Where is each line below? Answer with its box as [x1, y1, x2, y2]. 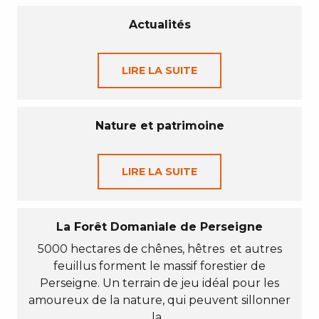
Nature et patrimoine [95, 119, 224, 132]
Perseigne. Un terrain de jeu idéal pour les [40, 276, 279, 290]
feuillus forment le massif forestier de [53, 259, 266, 273]
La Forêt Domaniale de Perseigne [56, 220, 263, 234]
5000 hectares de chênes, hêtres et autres [37, 242, 282, 256]
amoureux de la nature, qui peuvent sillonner [28, 293, 291, 307]
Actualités [128, 18, 191, 31]
